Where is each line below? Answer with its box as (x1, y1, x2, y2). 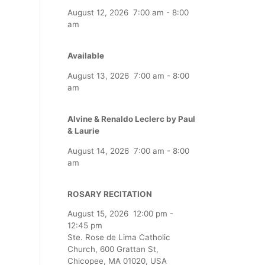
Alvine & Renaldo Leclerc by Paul (67, 114, 195, 124)
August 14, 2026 (67, 146, 129, 156)
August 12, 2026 (67, 7, 128, 17)
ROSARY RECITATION (67, 189, 152, 199)
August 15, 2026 (67, 209, 128, 219)
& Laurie (67, 126, 99, 136)
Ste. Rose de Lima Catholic (67, 232, 170, 243)
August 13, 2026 (67, 70, 129, 80)
